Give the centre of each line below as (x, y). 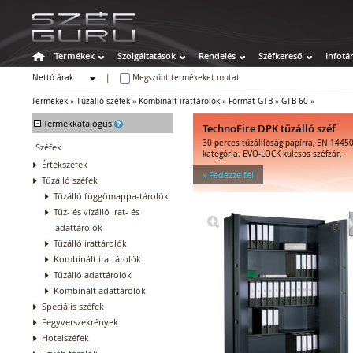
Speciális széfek (73, 306)
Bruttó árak (58, 93)
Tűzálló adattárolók (93, 274)
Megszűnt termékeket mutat (185, 78)
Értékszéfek (65, 164)
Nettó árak (53, 78)
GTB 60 (295, 101)
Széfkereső (281, 55)
